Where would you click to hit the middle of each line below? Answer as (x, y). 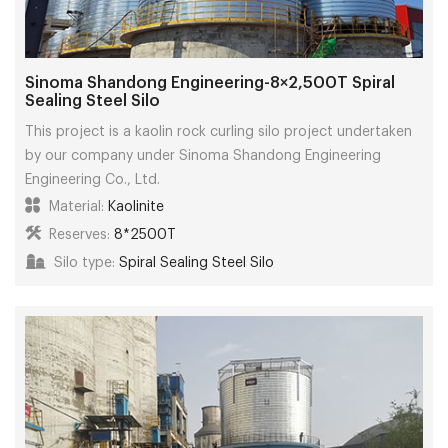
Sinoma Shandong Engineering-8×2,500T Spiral (210, 82)
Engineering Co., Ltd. (92, 179)
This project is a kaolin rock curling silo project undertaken (218, 131)
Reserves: (79, 234)
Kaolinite (136, 206)
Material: (76, 206)
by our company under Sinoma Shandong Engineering (203, 155)
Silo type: (84, 262)
